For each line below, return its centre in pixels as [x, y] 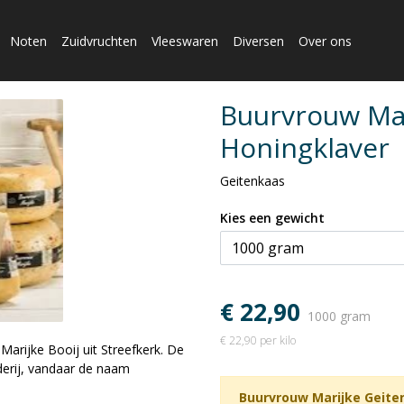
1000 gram [339, 316]
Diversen [258, 41]
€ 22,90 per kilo [258, 340]
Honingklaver [305, 147]
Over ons [325, 41]
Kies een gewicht [300, 218]
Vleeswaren [185, 41]
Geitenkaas [252, 181]
